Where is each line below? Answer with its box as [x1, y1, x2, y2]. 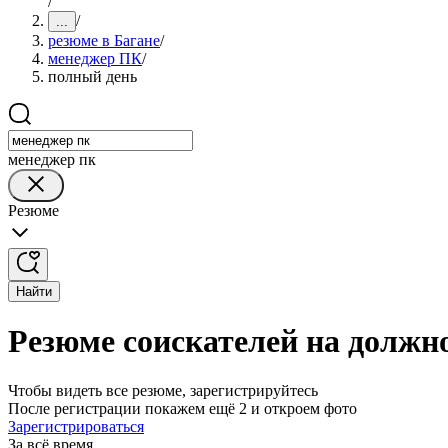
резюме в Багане [48, 32, 160, 49]
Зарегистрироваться [8, 417, 144, 435]
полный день [48, 68, 137, 85]
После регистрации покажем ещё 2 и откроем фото [8, 399, 357, 417]
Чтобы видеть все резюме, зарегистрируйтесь [8, 381, 318, 399]
